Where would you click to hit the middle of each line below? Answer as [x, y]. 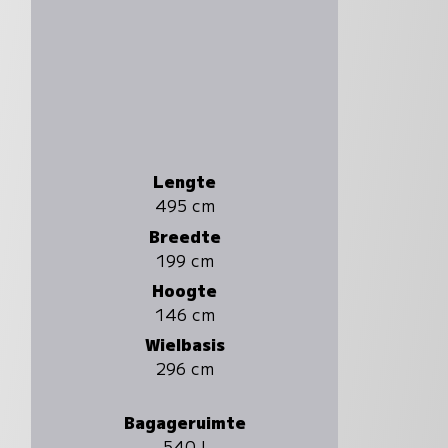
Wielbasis [184, 343]
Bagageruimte [184, 422]
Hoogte [185, 289]
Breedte [184, 235]
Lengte [185, 181]
